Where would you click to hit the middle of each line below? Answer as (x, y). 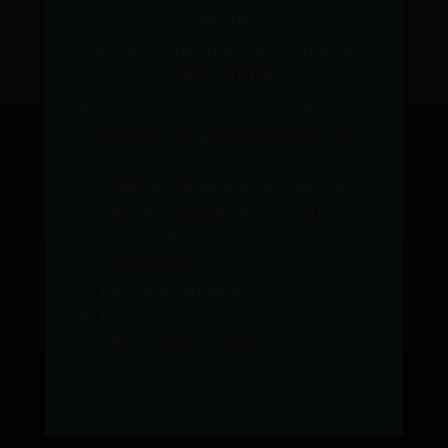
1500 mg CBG (150, 263)
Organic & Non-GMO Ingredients (221, 107)
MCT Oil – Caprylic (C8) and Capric (227, 133)
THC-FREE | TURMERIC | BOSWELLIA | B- (223, 51)
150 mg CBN (144, 237)
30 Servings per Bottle (180, 341)
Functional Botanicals (176, 289)
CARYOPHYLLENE (223, 73)
